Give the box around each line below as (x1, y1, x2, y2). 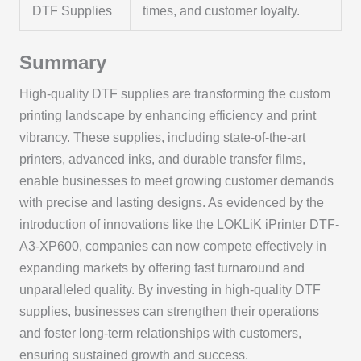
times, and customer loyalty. (143, 4, 301, 19)
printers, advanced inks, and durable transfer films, (19, 151, 305, 166)
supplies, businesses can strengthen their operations (19, 304, 319, 318)
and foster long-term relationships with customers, (19, 326, 301, 340)
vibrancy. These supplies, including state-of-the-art (19, 130, 305, 144)
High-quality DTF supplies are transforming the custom (19, 86, 330, 101)
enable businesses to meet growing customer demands (19, 173, 334, 188)
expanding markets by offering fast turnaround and (19, 260, 305, 275)
